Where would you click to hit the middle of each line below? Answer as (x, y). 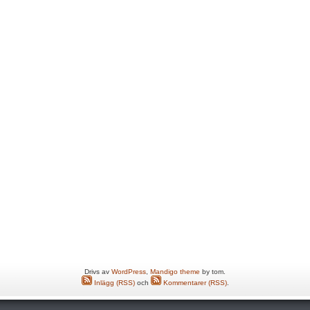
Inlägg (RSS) (113, 283)
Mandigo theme (175, 272)
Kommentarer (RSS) (194, 283)
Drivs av (98, 272)
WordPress (129, 272)
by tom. (213, 272)
